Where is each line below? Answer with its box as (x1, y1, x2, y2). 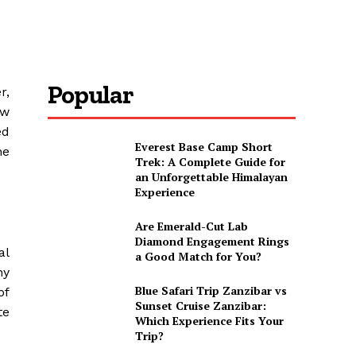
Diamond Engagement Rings (134, 234, 289, 250)
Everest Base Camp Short (134, 139, 273, 155)
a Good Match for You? (134, 249, 261, 265)
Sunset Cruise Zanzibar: (134, 298, 266, 314)
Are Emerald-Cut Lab (134, 219, 248, 234)
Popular (48, 79, 134, 110)
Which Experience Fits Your (134, 313, 284, 329)
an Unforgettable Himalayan (134, 169, 288, 185)
